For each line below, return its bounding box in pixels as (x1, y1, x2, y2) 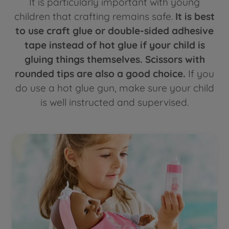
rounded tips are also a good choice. (15, 67, 186, 80)
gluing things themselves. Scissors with (24, 53, 205, 66)
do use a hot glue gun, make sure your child (15, 82, 214, 95)
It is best (175, 10, 215, 23)
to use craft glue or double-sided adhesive (15, 25, 214, 37)
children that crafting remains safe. (14, 10, 175, 23)
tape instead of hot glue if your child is (24, 39, 205, 52)
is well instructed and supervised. (40, 96, 189, 109)
